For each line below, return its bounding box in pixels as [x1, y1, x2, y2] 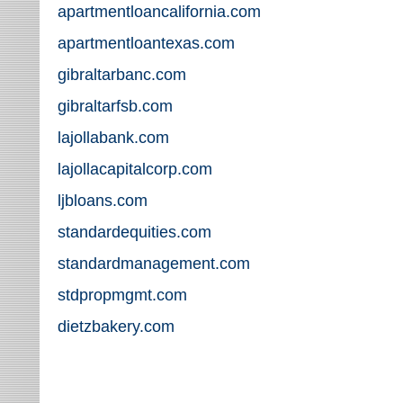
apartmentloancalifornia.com [58, 3, 261, 21]
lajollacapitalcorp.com [58, 160, 212, 178]
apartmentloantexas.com [58, 34, 235, 52]
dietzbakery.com [58, 318, 175, 336]
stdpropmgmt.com [58, 286, 187, 304]
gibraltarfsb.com [58, 97, 173, 115]
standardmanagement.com [58, 255, 250, 273]
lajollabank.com [58, 129, 169, 147]
